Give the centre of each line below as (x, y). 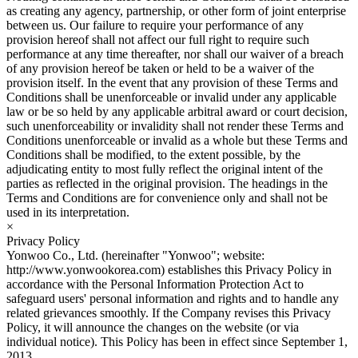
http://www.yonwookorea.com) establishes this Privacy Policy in (169, 269)
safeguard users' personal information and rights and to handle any (173, 298)
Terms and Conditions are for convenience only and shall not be (167, 197)
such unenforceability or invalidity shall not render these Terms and (175, 125)
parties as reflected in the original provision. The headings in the (167, 183)
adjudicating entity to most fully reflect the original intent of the (165, 169)
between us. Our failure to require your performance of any (155, 25)
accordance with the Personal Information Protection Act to (155, 284)
